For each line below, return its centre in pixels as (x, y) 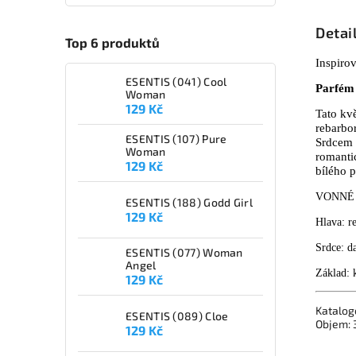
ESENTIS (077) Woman (184, 253)
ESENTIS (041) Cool (176, 82)
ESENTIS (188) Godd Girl (189, 202)
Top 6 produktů (112, 42)
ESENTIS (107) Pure (176, 139)
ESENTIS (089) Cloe (177, 315)
